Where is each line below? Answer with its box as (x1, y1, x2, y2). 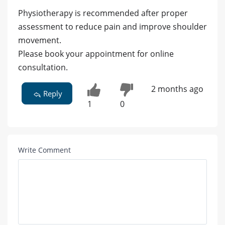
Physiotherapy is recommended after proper (18, 7, 188, 19)
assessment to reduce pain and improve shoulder (18, 21, 207, 32)
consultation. (18, 61, 68, 73)
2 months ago (151, 83, 203, 94)
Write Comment (18, 145, 71, 155)
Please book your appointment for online (18, 48, 174, 59)
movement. (18, 34, 61, 46)
